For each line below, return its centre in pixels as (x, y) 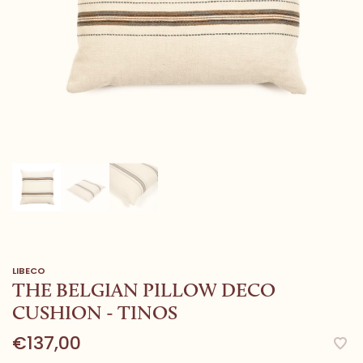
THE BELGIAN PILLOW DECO (144, 289)
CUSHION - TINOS (95, 312)
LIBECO (29, 270)
